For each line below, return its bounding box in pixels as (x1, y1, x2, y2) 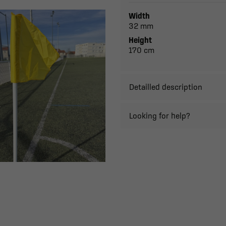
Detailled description (129, 82, 202, 91)
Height (129, 35, 152, 44)
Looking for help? (129, 111, 190, 120)
